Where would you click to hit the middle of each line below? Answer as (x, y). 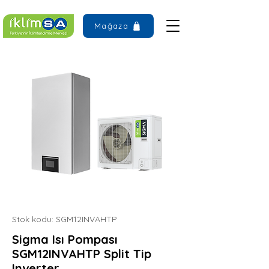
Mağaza (111, 26)
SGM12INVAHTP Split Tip (82, 254)
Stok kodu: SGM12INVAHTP (65, 219)
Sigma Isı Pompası (65, 239)
